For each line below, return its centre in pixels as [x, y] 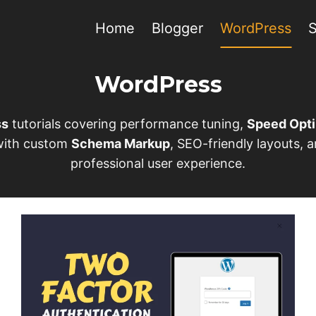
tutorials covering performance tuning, [127, 124]
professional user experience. [158, 163]
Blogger [177, 28]
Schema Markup [120, 144]
